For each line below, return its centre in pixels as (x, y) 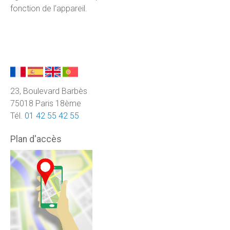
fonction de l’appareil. (49, 9)
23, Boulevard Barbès (49, 91)
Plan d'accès (36, 139)
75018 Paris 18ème (46, 103)
